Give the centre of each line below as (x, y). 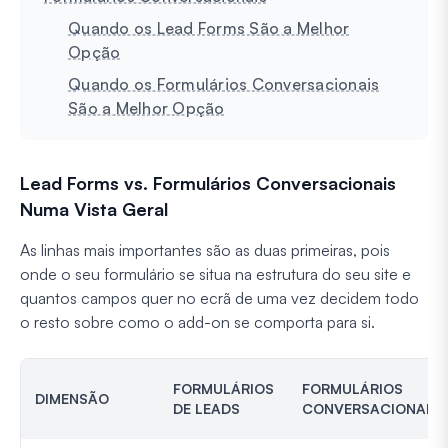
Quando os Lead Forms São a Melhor (209, 27)
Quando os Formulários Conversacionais (224, 83)
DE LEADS (206, 408)
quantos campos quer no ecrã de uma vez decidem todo (219, 297)
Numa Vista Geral (94, 208)
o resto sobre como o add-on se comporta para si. (197, 321)
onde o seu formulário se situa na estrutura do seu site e (215, 273)
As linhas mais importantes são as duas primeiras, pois (205, 249)
